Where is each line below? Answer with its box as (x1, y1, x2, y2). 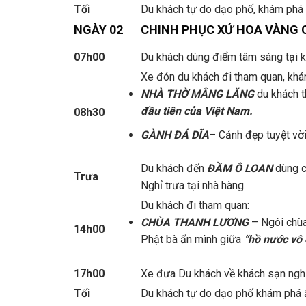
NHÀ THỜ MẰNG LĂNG (141, 87, 254, 101)
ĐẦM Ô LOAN (207, 162, 273, 176)
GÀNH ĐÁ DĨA (141, 128, 209, 142)
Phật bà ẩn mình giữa (141, 233, 244, 247)
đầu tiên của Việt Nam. (141, 105, 253, 118)
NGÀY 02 (74, 23, 123, 38)
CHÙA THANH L (141, 216, 219, 229)
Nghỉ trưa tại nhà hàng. (141, 179, 246, 193)
